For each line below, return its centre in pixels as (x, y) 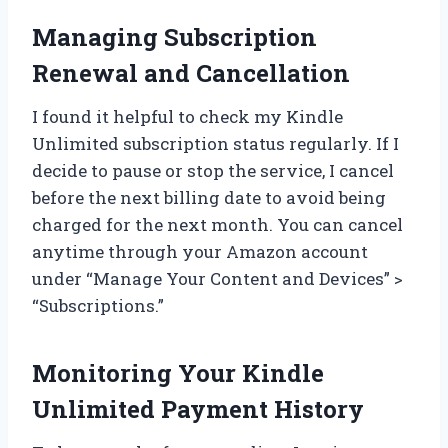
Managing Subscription (174, 37)
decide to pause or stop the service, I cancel (213, 171)
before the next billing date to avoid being (209, 198)
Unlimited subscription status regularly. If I (215, 144)
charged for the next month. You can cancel (217, 225)
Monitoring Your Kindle (178, 373)
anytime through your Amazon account (200, 252)
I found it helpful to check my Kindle (187, 117)
